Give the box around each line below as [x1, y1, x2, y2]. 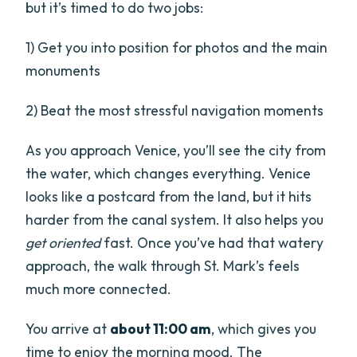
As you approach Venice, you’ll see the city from [25, 141, 327, 160]
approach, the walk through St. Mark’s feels [25, 257, 300, 276]
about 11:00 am [110, 320, 212, 339]
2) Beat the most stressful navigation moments [25, 101, 324, 120]
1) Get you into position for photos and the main [25, 38, 328, 57]
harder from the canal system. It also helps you [25, 210, 324, 229]
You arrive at [25, 320, 111, 339]
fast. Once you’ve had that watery [100, 233, 324, 253]
